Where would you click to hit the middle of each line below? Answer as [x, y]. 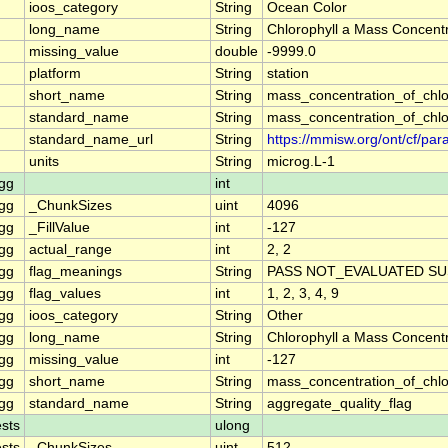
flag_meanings [75, 272]
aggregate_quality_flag [339, 404]
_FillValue [59, 228]
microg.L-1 [301, 162]
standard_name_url [91, 140]
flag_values [65, 294]
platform [55, 74]
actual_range [70, 250]
